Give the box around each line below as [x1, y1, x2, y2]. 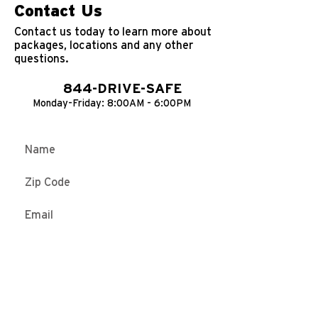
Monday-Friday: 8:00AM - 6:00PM [33, 99, 191, 109]
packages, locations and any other [14, 40, 193, 51]
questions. [14, 53, 69, 65]
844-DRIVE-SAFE [63, 82, 182, 96]
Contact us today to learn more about [14, 26, 212, 38]
